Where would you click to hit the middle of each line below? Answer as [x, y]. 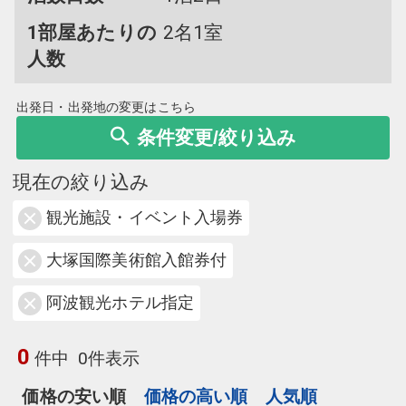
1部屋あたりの [92, 33]
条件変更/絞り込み [216, 138]
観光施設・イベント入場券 [145, 217]
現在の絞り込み [82, 183]
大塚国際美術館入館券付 [136, 260]
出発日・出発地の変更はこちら [106, 107]
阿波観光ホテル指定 [120, 302]
